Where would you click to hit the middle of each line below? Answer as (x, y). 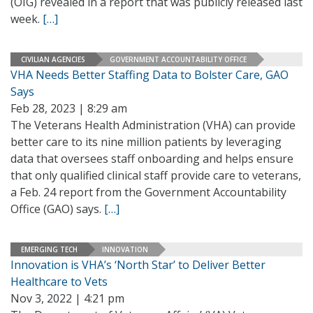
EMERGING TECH (49, 249)
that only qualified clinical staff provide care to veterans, (156, 175)
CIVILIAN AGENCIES (53, 59)
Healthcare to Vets (59, 282)
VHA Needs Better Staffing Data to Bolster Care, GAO (150, 75)
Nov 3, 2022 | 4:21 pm (67, 298)
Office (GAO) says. (57, 209)
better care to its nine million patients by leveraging (146, 142)
